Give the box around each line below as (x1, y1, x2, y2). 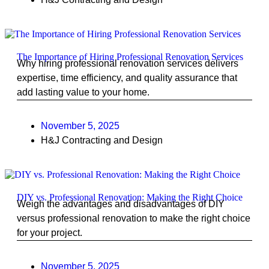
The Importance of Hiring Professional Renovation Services (17, 52, 243, 62)
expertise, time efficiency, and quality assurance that (17, 73, 237, 83)
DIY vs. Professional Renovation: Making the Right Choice (17, 192, 243, 202)
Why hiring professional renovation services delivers (17, 58, 238, 68)
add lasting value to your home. (17, 87, 150, 97)
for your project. (17, 228, 82, 238)
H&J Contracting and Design (41, 135, 163, 145)
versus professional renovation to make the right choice (17, 213, 250, 223)
